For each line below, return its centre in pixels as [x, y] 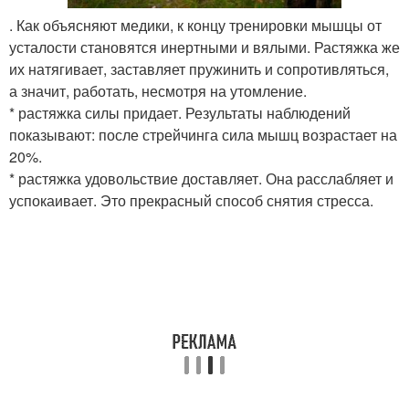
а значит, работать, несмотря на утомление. [158, 90]
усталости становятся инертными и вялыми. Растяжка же [204, 47]
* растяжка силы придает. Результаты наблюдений [180, 112]
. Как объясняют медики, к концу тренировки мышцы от [195, 25]
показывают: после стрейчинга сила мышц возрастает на [203, 134]
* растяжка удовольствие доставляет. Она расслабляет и [201, 178]
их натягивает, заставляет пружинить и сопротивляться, [199, 68]
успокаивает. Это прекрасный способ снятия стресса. [191, 200]
